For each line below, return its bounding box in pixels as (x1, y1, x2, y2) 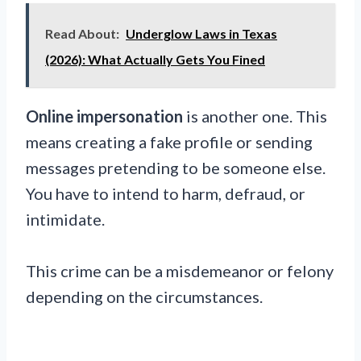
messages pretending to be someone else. (26, 157, 326, 177)
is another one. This (183, 106, 327, 126)
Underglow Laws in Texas (126, 25, 277, 41)
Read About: (45, 25, 119, 41)
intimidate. (26, 209, 105, 229)
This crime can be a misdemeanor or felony (26, 260, 334, 280)
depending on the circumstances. (26, 286, 263, 306)
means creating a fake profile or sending (26, 131, 313, 151)
